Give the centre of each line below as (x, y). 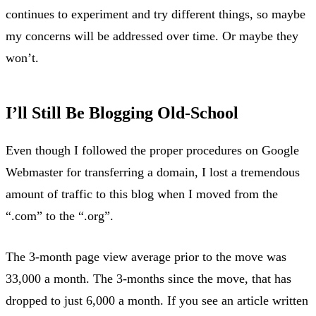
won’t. (22, 57)
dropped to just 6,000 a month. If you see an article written (157, 300)
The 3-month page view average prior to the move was (146, 256)
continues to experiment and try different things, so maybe (156, 14)
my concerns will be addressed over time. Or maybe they (152, 36)
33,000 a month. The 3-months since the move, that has (148, 278)
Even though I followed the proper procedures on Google (152, 150)
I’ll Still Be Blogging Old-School (122, 113)
